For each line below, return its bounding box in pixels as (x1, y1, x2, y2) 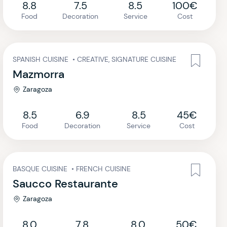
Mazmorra (13, 67, 64, 82)
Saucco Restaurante (13, 176, 118, 191)
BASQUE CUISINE (13, 164, 69, 173)
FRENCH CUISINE (76, 164, 131, 173)
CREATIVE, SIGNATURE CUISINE (77, 55, 176, 64)
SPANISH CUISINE (13, 55, 70, 64)
